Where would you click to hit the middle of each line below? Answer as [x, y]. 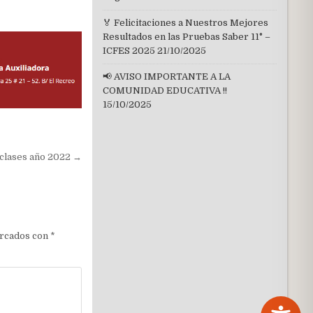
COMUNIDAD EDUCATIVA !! [165, 90]
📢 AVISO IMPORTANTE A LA [166, 77]
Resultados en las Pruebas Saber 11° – [186, 37]
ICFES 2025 [129, 51]
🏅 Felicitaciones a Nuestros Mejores [185, 23]
